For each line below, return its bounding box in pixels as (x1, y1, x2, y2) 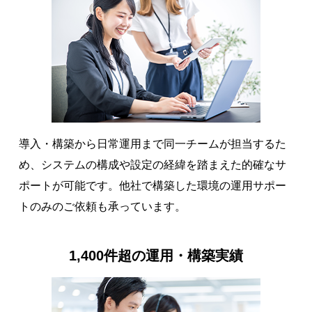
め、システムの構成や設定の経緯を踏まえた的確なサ (18, 159, 286, 171)
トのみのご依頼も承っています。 (18, 201, 186, 213)
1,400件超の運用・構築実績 (69, 248, 243, 264)
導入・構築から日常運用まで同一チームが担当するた (18, 138, 286, 150)
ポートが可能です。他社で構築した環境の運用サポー (18, 180, 286, 192)
